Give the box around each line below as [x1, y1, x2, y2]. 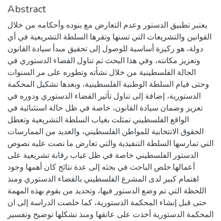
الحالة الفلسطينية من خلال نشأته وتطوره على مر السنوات [7, 67, 196, 78]
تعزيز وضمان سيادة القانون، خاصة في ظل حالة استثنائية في [7, 103, 203, 113]
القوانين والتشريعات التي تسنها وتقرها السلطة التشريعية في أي [7, 32, 212, 42]
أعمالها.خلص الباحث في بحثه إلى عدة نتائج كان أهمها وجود [7, 162, 195, 173]
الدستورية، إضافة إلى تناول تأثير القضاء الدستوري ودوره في [7, 91, 201, 102]
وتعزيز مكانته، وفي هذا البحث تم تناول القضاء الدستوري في [7, 55, 200, 66]
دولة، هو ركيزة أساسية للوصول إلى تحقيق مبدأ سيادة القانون [7, 43, 203, 54]
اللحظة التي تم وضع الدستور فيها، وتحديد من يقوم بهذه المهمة [7, 185, 206, 196]
